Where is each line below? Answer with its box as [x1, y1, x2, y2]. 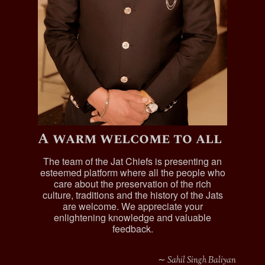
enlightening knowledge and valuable [54, 211, 211, 225]
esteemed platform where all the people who [40, 166, 225, 180]
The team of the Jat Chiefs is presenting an [43, 154, 222, 169]
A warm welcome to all [38, 128, 222, 150]
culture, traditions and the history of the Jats [42, 188, 223, 202]
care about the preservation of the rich [54, 177, 211, 191]
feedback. [112, 222, 153, 236]
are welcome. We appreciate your [62, 199, 203, 214]
